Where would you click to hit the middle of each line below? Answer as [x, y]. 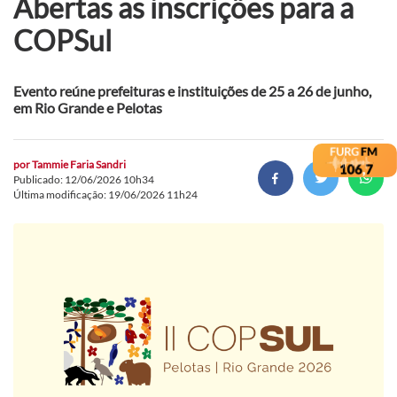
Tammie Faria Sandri [79, 164]
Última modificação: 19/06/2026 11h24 [105, 194]
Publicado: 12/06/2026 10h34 [84, 179]
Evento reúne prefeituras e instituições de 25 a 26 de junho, [192, 90]
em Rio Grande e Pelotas [88, 107]
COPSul [62, 40]
